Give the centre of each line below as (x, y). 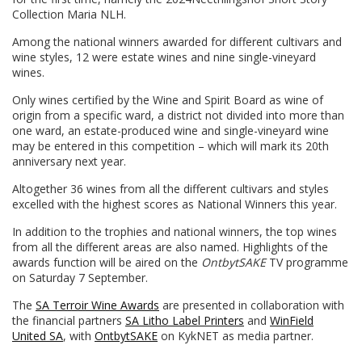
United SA (38, 336)
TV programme (307, 263)
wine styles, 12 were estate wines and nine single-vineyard (164, 57)
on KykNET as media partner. (236, 336)
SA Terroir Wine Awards (97, 305)
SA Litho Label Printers (185, 321)
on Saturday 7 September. (80, 278)
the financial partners (69, 321)
